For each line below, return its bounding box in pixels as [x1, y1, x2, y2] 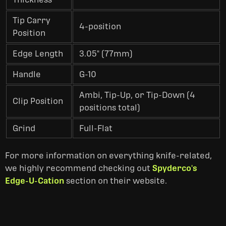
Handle [13, 70, 41, 79]
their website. [108, 176, 167, 186]
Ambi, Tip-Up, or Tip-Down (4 [79, 90, 195, 100]
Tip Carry [13, 16, 50, 25]
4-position [79, 22, 121, 31]
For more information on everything [5, 151, 156, 160]
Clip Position [13, 96, 63, 106]
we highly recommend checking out [5, 163, 152, 173]
